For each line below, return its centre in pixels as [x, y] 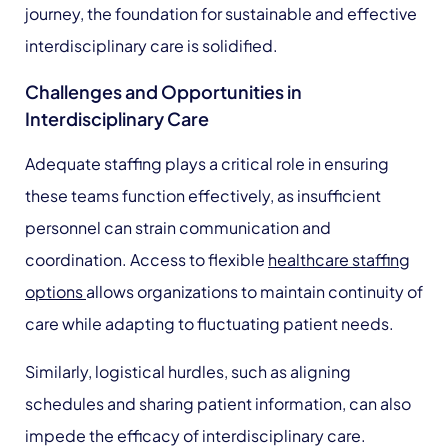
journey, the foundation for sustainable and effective [221, 13]
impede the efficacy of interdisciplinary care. [197, 435]
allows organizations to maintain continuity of [254, 291]
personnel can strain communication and [178, 227]
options [55, 291]
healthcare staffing [339, 259]
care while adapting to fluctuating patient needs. [209, 323]
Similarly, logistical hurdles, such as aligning [188, 371]
